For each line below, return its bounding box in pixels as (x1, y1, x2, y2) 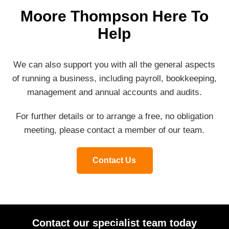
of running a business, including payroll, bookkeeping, (12, 74, 217, 83)
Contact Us (93, 156, 136, 165)
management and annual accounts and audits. (27, 87, 202, 97)
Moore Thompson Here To (20, 8, 209, 25)
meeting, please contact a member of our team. (24, 125, 205, 135)
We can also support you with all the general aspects (13, 60, 216, 70)
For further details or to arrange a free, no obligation (16, 111, 213, 121)
